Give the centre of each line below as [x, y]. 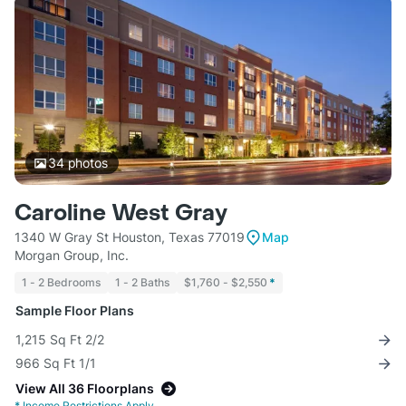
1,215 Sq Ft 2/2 [60, 340]
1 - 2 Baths [142, 283]
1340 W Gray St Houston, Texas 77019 [130, 237]
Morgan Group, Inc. [72, 256]
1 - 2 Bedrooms [61, 283]
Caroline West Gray [121, 214]
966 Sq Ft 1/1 [56, 363]
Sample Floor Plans [75, 311]
